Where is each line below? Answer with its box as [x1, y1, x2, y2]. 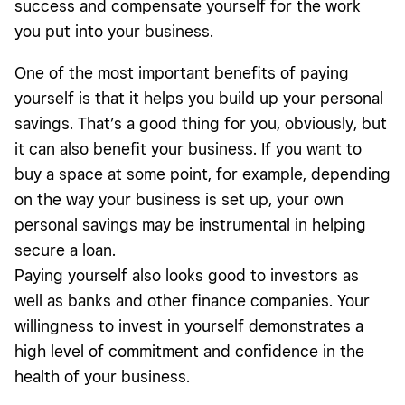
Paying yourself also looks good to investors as [14, 266, 359, 286]
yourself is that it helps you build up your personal [14, 89, 383, 108]
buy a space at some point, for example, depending [14, 165, 391, 184]
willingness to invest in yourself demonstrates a [14, 316, 363, 336]
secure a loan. [14, 240, 116, 260]
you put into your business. [14, 22, 213, 42]
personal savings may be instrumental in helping [14, 215, 366, 235]
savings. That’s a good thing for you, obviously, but [14, 114, 387, 134]
